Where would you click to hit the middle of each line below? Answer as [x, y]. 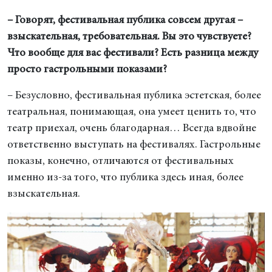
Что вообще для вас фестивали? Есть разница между [133, 53]
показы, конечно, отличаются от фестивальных [121, 161]
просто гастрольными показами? [87, 70]
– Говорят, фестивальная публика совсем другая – [125, 20]
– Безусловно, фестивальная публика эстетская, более [134, 96]
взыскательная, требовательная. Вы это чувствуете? [129, 37]
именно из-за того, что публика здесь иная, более [125, 178]
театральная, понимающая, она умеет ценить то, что [132, 112]
